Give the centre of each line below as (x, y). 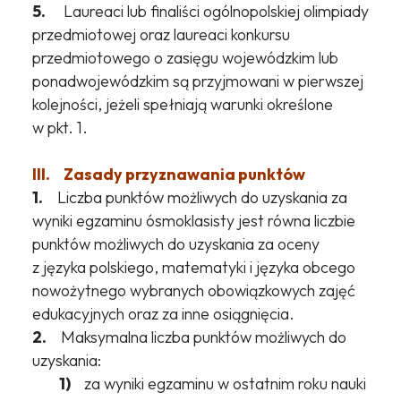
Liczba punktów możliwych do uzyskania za (195, 198)
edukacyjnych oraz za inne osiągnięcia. (163, 314)
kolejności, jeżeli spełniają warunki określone (182, 105)
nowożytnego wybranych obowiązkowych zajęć (193, 291)
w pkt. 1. (60, 128)
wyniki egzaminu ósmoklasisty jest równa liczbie (193, 221)
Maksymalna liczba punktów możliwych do (196, 337)
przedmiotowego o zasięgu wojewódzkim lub (185, 58)
